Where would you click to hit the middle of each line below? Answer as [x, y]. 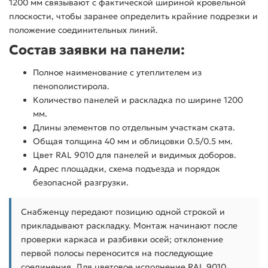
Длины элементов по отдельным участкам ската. [134, 128]
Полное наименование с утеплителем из [117, 73]
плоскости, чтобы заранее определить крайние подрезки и [133, 16]
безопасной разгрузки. [81, 183]
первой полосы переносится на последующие [117, 253]
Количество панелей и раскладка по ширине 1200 [138, 100]
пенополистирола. [71, 86]
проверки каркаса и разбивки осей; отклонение [122, 240]
